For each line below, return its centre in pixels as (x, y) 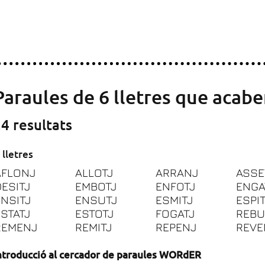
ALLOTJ (94, 173)
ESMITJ (174, 200)
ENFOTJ (175, 186)
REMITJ (93, 227)
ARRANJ (177, 173)
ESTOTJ (94, 214)
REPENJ (176, 227)
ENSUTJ (96, 200)
